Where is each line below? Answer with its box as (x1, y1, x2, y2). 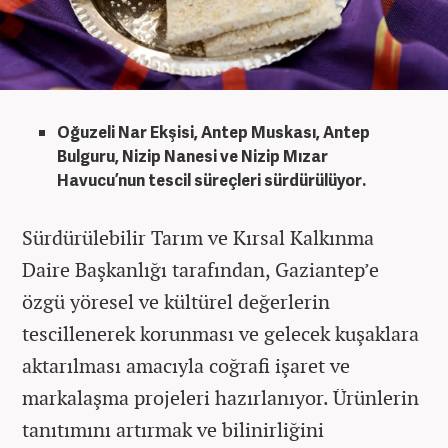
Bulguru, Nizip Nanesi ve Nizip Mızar (57, 144, 328, 167)
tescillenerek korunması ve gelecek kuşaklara (22, 319, 419, 347)
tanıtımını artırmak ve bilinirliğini (22, 415, 324, 443)
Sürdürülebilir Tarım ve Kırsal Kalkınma (22, 223, 374, 251)
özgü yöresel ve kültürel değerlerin (22, 287, 330, 315)
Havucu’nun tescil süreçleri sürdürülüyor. (57, 168, 366, 191)
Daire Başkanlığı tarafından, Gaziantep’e (22, 255, 379, 283)
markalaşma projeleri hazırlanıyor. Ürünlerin (22, 383, 419, 411)
